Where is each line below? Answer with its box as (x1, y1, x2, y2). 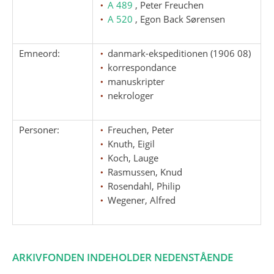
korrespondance (108, 61, 177, 73)
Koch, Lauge (108, 151, 159, 164)
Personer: (19, 123, 60, 136)
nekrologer (108, 89, 154, 102)
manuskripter (108, 75, 165, 87)
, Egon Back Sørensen (135, 12, 226, 25)
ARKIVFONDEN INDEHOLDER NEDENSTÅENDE (12, 250, 234, 264)
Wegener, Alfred (108, 193, 176, 206)
